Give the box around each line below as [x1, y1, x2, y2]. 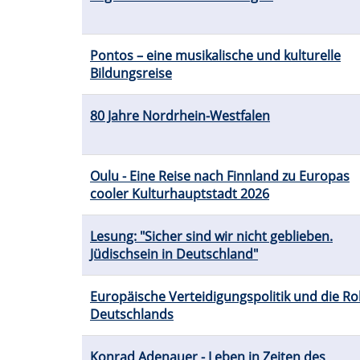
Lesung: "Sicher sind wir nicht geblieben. [90, 227, 333, 246]
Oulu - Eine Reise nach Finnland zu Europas [90, 167, 350, 186]
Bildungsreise [90, 64, 172, 83]
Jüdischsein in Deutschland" [90, 245, 258, 264]
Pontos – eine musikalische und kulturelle [90, 47, 341, 65]
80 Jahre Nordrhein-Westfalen [90, 107, 270, 125]
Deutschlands [90, 305, 174, 324]
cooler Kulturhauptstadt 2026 [90, 185, 269, 203]
